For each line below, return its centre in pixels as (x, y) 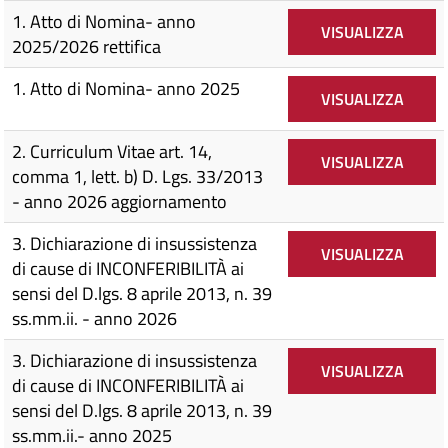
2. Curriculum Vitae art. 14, (112, 151)
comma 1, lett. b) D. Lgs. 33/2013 (137, 176)
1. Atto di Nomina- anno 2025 (126, 88)
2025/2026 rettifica (86, 46)
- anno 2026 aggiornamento (119, 201)
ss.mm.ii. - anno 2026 (94, 318)
